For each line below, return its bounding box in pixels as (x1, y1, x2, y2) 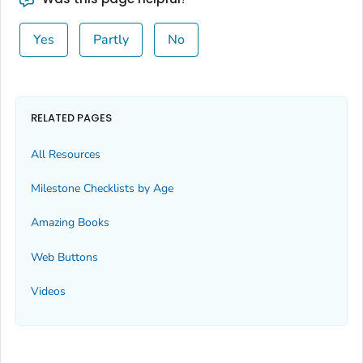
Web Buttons (31, 249, 98, 265)
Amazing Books (31, 215, 109, 231)
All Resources (31, 146, 100, 162)
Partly (92, 30, 129, 49)
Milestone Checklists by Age (31, 181, 173, 197)
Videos (31, 284, 66, 300)
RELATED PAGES (31, 110, 112, 126)
